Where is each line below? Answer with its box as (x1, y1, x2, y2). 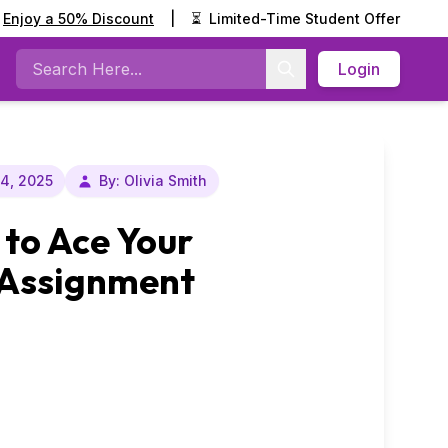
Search (15, 69, 70, 90)
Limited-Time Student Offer (209, 10, 400, 27)
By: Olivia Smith (98, 172, 207, 189)
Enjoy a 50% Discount (3, 10, 154, 27)
